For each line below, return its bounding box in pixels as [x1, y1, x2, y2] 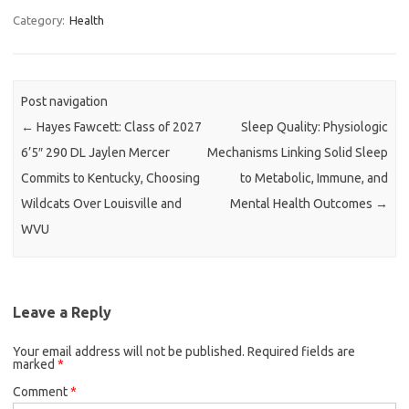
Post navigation [21, 94, 109, 110]
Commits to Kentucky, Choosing [21, 171, 201, 186]
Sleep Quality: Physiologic [240, 120, 388, 135]
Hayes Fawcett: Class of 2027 [34, 120, 203, 135]
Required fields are [247, 343, 355, 359]
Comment [13, 383, 70, 399]
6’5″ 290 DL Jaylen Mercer [21, 145, 171, 161]
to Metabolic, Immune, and [239, 171, 388, 186]
